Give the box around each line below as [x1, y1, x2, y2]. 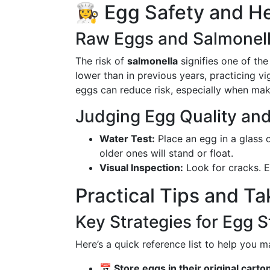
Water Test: [99, 133, 155, 145]
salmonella [127, 55, 178, 67]
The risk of [75, 55, 127, 67]
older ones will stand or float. [99, 147, 233, 159]
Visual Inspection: [99, 162, 183, 174]
